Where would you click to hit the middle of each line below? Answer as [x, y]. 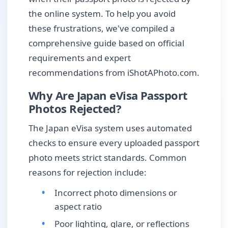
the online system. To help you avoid [102, 13]
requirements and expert [80, 58]
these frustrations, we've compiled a [102, 28]
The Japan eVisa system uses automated [110, 128]
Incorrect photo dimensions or [116, 193]
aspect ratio [78, 207]
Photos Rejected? [75, 108]
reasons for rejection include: [88, 172]
